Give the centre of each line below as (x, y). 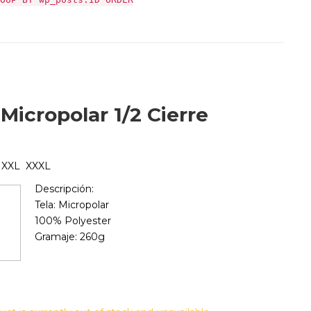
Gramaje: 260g (70, 237)
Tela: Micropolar (72, 205)
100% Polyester (73, 221)
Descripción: (65, 189)
